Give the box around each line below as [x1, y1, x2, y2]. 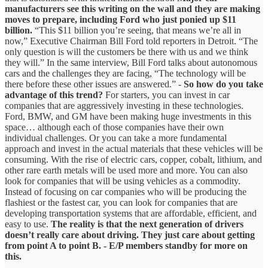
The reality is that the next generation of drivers [51, 218, 243, 229]
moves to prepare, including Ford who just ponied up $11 [5, 14, 236, 25]
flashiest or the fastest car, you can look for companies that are [5, 197, 237, 208]
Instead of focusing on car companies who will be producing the [5, 186, 246, 197]
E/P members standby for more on [109, 240, 248, 251]
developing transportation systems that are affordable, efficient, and [5, 208, 257, 218]
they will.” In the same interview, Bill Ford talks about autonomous [5, 57, 257, 68]
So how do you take [184, 78, 263, 89]
